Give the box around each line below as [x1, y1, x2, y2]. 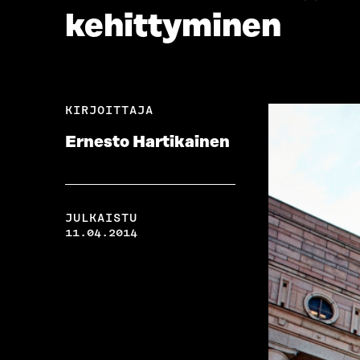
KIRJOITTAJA [64, 103, 153, 118]
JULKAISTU [64, 211, 137, 226]
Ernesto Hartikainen [64, 133, 230, 152]
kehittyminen [64, 9, 281, 45]
